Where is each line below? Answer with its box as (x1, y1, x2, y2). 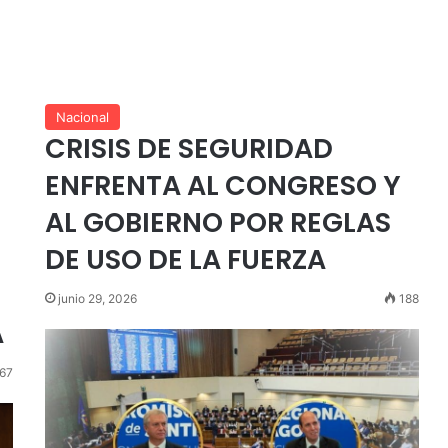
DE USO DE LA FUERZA (44, 241, 326, 278)
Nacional (55, 109, 109, 125)
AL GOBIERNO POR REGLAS (44, 204, 391, 241)
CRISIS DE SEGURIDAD (44, 130, 333, 167)
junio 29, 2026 (57, 291, 137, 306)
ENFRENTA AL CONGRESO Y (44, 167, 401, 204)
